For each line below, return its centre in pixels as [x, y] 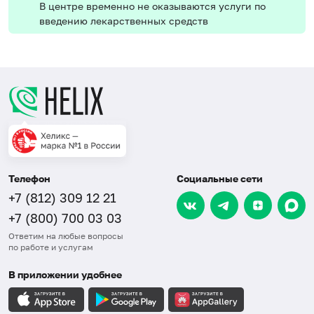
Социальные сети [220, 178]
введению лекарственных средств [124, 21]
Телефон [29, 178]
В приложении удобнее [65, 274]
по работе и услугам [51, 247]
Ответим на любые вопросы [66, 236]
